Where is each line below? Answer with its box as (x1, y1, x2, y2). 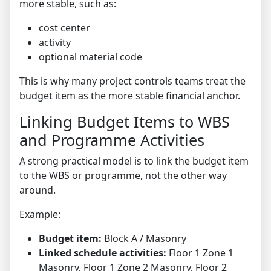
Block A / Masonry (102, 232, 186, 246)
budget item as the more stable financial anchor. (19, 89, 240, 103)
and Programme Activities (19, 129, 204, 151)
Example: (19, 207, 60, 221)
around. (19, 183, 56, 197)
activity (39, 36, 71, 50)
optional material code (39, 50, 142, 64)
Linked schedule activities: (39, 246, 166, 260)
